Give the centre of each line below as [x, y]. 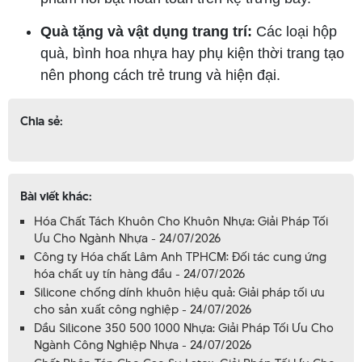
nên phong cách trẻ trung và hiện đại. [160, 76]
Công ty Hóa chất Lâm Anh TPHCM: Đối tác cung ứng [180, 257]
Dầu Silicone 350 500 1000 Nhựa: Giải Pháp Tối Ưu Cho [184, 328]
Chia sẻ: [42, 121]
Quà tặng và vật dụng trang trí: [146, 32]
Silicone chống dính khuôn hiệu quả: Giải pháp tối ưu [179, 293]
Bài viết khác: [56, 196]
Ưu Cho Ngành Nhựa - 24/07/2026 [127, 238]
